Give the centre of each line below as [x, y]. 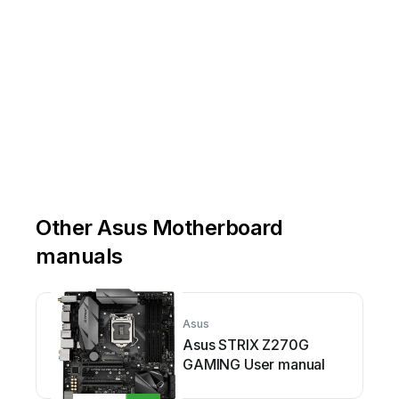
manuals [79, 256]
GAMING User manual [254, 364]
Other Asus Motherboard [159, 227]
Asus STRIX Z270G [246, 344]
